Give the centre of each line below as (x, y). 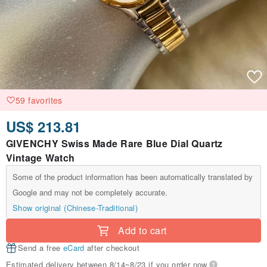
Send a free (41, 248)
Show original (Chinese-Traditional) (75, 208)
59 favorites (39, 100)
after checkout (112, 248)
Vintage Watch (41, 158)
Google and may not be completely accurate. (90, 193)
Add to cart (142, 231)
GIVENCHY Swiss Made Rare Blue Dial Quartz (114, 144)
